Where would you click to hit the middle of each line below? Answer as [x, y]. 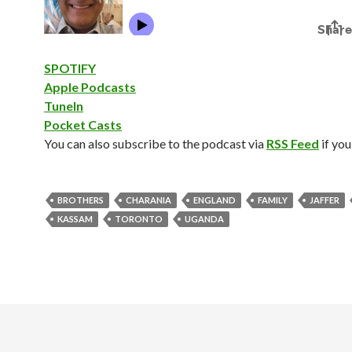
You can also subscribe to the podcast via [155, 143]
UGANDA [204, 219]
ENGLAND [214, 200]
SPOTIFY [70, 68]
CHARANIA [148, 200]
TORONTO [139, 219]
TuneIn [64, 106]
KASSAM [75, 219]
